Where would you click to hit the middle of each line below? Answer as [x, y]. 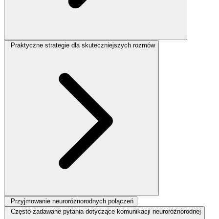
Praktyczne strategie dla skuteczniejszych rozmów [83, 45]
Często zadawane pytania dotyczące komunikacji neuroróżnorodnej [106, 211]
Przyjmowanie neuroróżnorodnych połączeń [72, 201]
